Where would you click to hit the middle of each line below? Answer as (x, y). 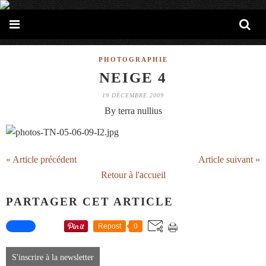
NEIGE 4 (133, 77)
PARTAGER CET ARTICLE (90, 201)
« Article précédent (41, 159)
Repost (110, 227)
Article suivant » (229, 159)
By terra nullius (133, 111)
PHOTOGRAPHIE (133, 59)
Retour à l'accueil (133, 175)
